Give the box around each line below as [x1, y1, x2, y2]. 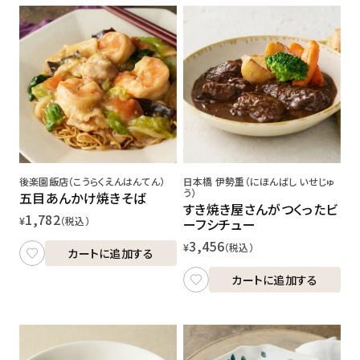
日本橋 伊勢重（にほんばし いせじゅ [183, 174, 335, 188]
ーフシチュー [183, 214, 256, 234]
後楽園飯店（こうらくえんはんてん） [19, 174, 166, 188]
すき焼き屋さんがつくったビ [183, 198, 338, 219]
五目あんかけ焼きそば [19, 187, 146, 207]
